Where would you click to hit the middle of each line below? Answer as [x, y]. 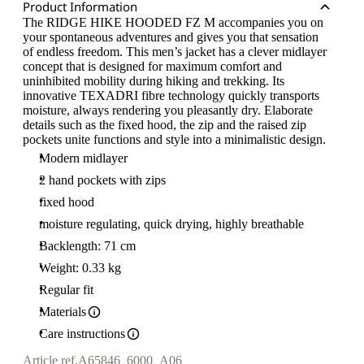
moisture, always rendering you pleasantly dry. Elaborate [168, 110]
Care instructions [82, 334]
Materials [63, 312]
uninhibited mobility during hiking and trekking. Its [154, 81]
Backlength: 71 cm [87, 246]
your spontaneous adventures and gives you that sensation [171, 37]
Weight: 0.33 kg [80, 268]
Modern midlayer [83, 158]
